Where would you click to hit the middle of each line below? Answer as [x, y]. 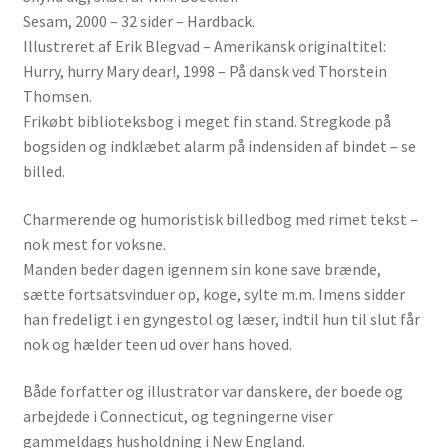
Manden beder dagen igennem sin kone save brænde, [201, 268]
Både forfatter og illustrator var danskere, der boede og [212, 391]
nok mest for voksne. [94, 243]
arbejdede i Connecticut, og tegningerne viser [177, 416]
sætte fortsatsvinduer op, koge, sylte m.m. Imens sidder [213, 293]
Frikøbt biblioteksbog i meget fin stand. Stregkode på [206, 121]
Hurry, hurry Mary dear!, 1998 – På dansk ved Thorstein [204, 71]
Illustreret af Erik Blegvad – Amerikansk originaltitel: [204, 46]
